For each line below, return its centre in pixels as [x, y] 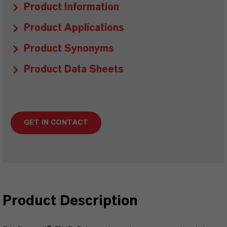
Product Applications [74, 28]
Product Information [71, 7]
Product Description [70, 201]
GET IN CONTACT [56, 123]
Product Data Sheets [74, 69]
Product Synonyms [69, 49]
